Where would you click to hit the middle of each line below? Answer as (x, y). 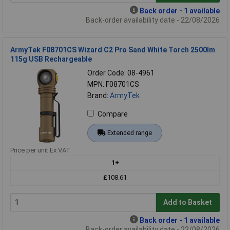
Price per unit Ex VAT (40, 150)
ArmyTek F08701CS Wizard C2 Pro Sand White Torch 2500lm (113, 50)
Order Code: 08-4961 (121, 73)
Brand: (99, 95)
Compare (113, 114)
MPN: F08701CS (113, 84)
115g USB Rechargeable (51, 59)
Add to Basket (188, 203)
